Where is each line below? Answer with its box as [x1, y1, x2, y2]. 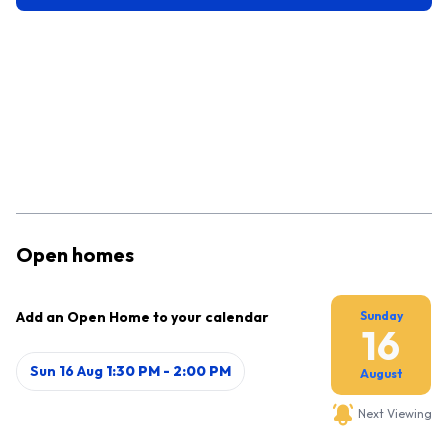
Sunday [359, 308, 403, 323]
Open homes [16, 242, 134, 267]
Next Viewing [354, 405, 432, 421]
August [359, 366, 403, 381]
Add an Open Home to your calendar [16, 308, 269, 326]
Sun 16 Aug [30, 362, 104, 380]
